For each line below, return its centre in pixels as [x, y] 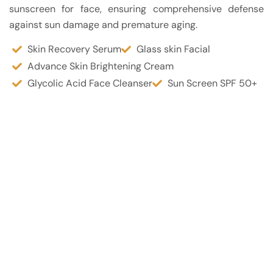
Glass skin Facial [173, 49]
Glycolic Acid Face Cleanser [90, 83]
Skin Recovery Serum [74, 49]
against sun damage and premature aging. [103, 25]
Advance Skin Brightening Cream [101, 66]
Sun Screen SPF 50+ [212, 83]
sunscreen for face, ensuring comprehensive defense [136, 9]
